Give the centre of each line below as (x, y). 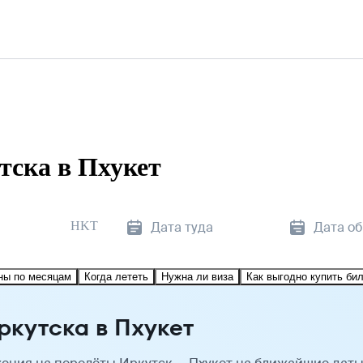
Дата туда (182, 227)
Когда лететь (116, 276)
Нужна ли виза (197, 276)
